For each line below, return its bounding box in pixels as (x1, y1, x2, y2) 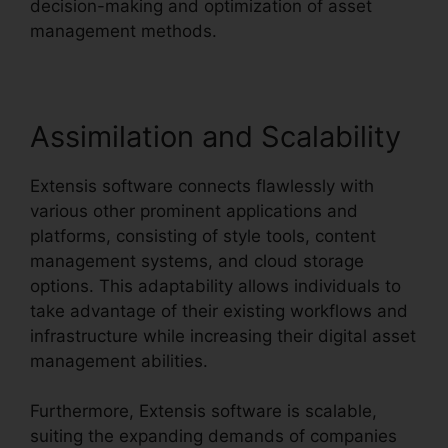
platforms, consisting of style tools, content (30, 225, 376, 246)
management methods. (30, 20, 217, 41)
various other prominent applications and (30, 200, 358, 221)
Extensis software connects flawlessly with (30, 175, 374, 196)
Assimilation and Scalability (30, 118, 401, 154)
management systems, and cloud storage (30, 250, 364, 271)
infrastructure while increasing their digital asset (30, 325, 416, 346)
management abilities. (30, 350, 208, 371)
